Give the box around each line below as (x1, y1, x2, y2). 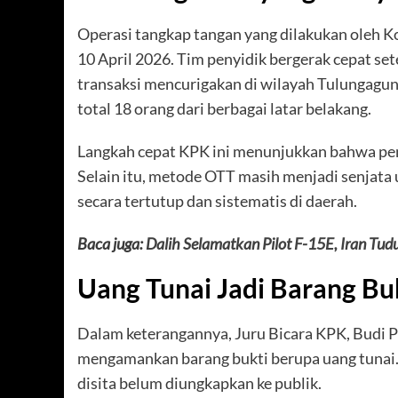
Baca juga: (77, 233, 146, 253)
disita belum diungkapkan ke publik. (77, 372, 322, 393)
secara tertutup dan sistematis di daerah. (77, 190, 357, 211)
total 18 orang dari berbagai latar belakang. (77, 98, 371, 118)
